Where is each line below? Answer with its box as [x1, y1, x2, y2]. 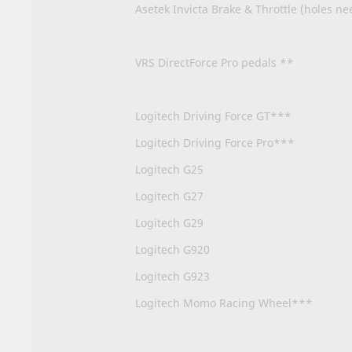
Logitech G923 [135, 268, 210, 284]
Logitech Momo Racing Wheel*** [135, 295, 313, 310]
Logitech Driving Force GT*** [135, 108, 291, 123]
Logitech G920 [135, 241, 210, 257]
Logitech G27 [135, 188, 203, 203]
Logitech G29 [135, 214, 203, 230]
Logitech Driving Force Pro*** [135, 134, 295, 150]
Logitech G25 [135, 161, 203, 177]
